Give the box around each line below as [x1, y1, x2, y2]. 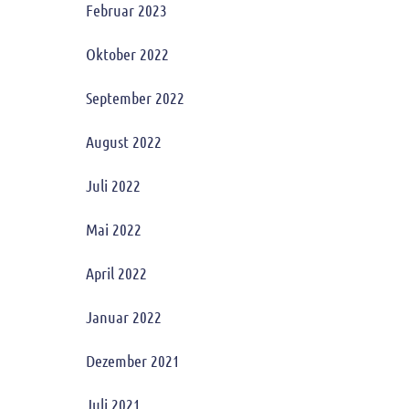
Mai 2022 [85, 219, 142, 239]
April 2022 [85, 263, 147, 283]
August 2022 [85, 131, 162, 152]
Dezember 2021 [85, 351, 180, 371]
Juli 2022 [85, 175, 141, 195]
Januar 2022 [85, 307, 162, 327]
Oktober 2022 [85, 44, 169, 64]
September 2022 [85, 88, 184, 108]
